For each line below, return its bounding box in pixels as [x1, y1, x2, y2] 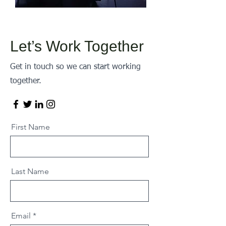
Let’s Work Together [10, 38, 144, 54]
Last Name [11, 166, 49, 176]
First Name [11, 122, 50, 132]
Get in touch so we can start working [10, 63, 141, 71]
